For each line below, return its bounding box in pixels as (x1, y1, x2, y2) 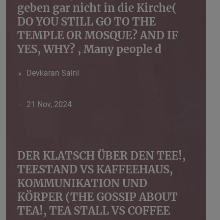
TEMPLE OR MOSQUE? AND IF (17, 28, 178, 43)
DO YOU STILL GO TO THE (17, 15, 156, 29)
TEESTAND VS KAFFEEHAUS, (17, 163, 173, 177)
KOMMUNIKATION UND (17, 176, 147, 191)
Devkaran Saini (26, 68, 79, 78)
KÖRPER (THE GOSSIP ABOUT (17, 190, 178, 204)
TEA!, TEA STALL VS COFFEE (17, 204, 170, 218)
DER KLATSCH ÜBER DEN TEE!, (17, 149, 186, 163)
